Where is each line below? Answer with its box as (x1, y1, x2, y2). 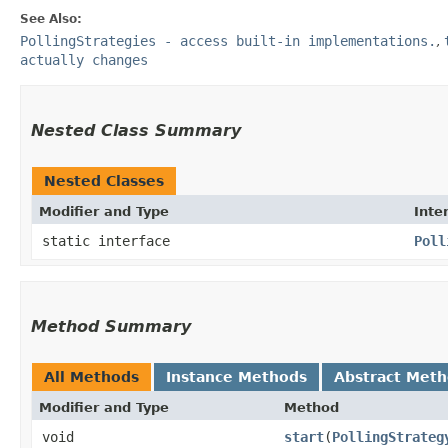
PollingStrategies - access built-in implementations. (20, 32, 436, 49)
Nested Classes (44, 172, 164, 189)
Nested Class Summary (31, 120, 241, 140)
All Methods (44, 368, 139, 385)
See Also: (20, 11, 82, 26)
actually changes (20, 51, 148, 68)
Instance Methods (166, 368, 307, 385)
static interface (42, 232, 178, 249)
